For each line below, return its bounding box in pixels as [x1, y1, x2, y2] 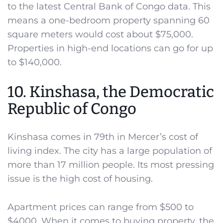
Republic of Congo [7, 100, 136, 118]
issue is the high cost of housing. [7, 173, 153, 184]
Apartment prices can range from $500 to [7, 201, 194, 213]
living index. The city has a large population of [7, 145, 212, 156]
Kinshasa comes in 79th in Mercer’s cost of [7, 131, 198, 142]
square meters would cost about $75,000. [7, 29, 193, 40]
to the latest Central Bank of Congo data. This [7, 1, 211, 12]
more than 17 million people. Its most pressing [7, 159, 214, 170]
